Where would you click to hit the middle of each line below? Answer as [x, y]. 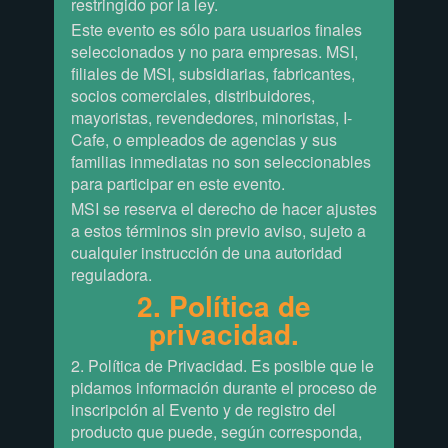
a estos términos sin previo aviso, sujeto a [218, 231]
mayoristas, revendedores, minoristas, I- [211, 118]
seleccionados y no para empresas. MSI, [214, 52]
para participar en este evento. [177, 184]
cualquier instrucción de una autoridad [206, 253]
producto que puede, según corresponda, [216, 431]
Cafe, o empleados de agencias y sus [203, 140]
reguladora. [111, 275]
